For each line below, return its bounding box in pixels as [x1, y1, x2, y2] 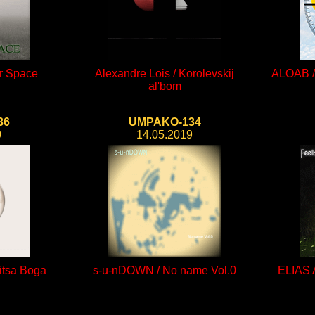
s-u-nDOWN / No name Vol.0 [93, 264, 236, 276]
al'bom [148, 80, 181, 92]
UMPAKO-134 [128, 116, 201, 128]
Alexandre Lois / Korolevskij [95, 67, 234, 79]
